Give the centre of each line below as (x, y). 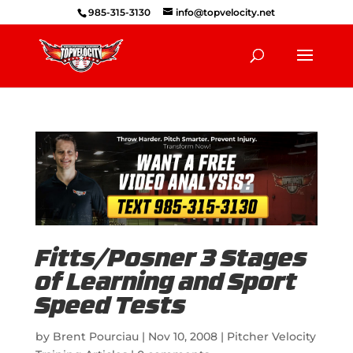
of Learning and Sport (166, 284)
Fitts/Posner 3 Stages (171, 260)
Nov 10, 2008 (182, 336)
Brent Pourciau (95, 336)
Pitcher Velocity (271, 336)
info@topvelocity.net (226, 12)
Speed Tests (110, 307)
